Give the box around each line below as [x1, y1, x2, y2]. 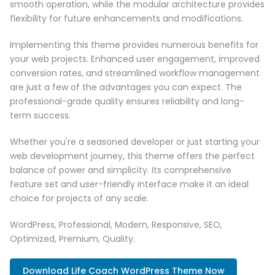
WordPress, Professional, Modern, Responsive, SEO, [10, 219, 222, 231]
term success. [10, 109, 71, 122]
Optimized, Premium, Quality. [10, 233, 135, 246]
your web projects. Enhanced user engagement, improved [10, 53, 260, 66]
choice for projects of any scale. [10, 192, 149, 205]
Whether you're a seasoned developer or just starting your [10, 136, 260, 149]
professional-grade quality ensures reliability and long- [10, 95, 244, 108]
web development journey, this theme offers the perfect [10, 150, 255, 163]
